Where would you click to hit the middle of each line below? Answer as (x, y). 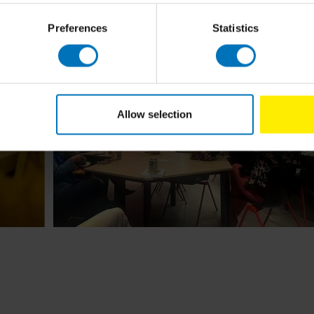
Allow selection (155, 114)
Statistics (235, 28)
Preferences (78, 28)
